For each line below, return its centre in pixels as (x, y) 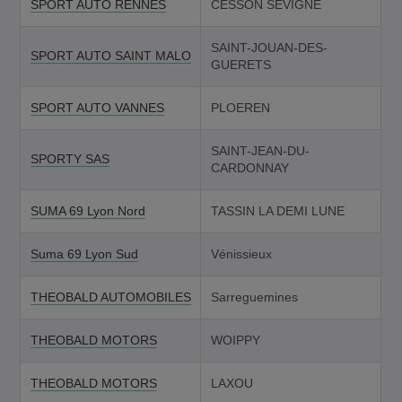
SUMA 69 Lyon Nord (87, 210)
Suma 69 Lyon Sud (84, 253)
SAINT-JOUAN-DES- (269, 47)
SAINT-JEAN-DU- (260, 150)
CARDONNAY (249, 167)
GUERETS (240, 64)
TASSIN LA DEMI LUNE (277, 210)
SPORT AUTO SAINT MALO (110, 55)
